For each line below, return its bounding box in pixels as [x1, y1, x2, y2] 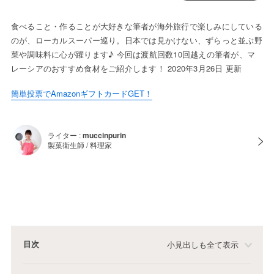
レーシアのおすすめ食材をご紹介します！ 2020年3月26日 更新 [10, 62, 242, 75]
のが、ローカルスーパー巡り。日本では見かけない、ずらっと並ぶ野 [10, 34, 262, 46]
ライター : [47, 130, 83, 141]
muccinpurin [82, 130, 126, 141]
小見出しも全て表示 [167, 240, 239, 250]
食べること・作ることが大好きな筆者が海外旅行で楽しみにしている [10, 20, 262, 32]
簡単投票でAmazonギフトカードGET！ [10, 87, 152, 100]
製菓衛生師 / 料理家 [47, 139, 112, 150]
